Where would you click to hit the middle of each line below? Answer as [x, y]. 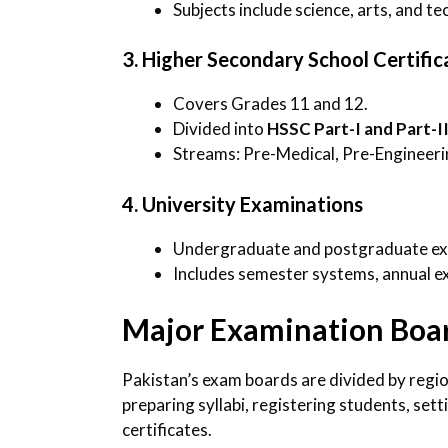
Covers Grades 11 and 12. [270, 104]
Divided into [220, 129]
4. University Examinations [242, 203]
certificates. [167, 430]
